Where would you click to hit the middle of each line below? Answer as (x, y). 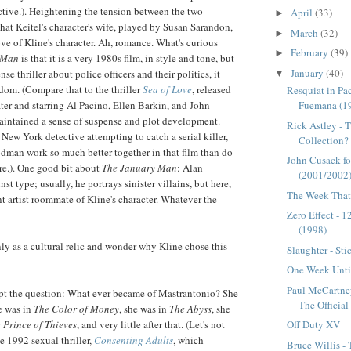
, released (212, 90)
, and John (188, 105)
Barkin (152, 105)
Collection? (324, 140)
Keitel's (31, 27)
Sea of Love (167, 90)
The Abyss (190, 309)
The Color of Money (76, 309)
